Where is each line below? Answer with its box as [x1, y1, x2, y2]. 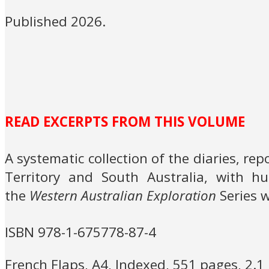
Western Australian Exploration [29, 186, 216, 205]
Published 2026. [5, 11, 106, 31]
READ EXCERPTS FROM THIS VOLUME [5, 112, 245, 131]
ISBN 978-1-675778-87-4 [5, 223, 156, 242]
